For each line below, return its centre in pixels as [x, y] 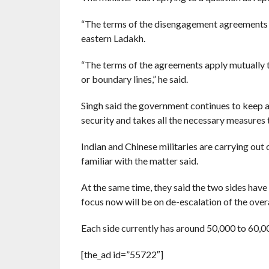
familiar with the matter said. [139, 161]
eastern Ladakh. [113, 38]
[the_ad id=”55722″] [122, 254]
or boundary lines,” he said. [134, 79]
